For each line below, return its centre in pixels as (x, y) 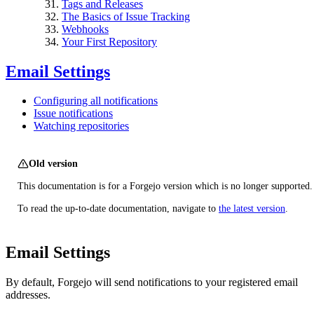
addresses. (28, 295)
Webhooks (85, 29)
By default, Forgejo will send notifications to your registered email (152, 282)
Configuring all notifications (96, 101)
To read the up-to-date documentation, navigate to (118, 209)
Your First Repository (109, 41)
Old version (53, 164)
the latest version (252, 209)
